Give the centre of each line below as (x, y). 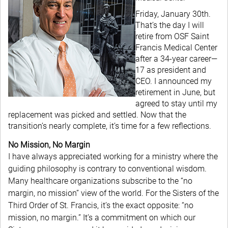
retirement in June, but (175, 92)
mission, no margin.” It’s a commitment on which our (102, 218)
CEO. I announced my (174, 81)
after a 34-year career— (176, 59)
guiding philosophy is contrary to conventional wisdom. (107, 169)
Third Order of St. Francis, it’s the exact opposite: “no (101, 205)
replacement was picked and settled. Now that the (97, 115)
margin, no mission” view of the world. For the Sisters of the (113, 193)
